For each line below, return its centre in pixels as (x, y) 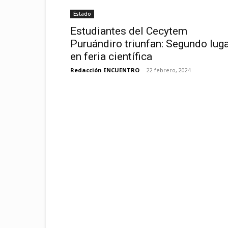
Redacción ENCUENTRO (105, 70)
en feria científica (111, 56)
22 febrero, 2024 (169, 70)
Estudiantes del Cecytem (129, 31)
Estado (82, 14)
